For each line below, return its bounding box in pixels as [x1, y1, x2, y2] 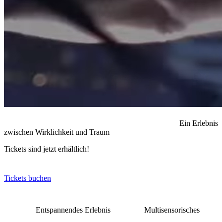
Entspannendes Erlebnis [36, 205, 112, 214]
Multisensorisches [144, 205, 200, 214]
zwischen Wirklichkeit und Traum [4, 127, 110, 136]
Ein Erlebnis [179, 118, 218, 127]
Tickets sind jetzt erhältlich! [4, 144, 89, 153]
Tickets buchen [4, 173, 51, 182]
